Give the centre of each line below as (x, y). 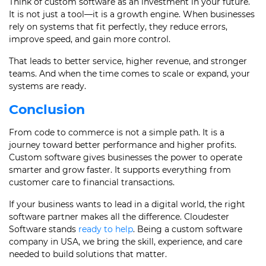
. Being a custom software (188, 229)
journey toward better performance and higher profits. (123, 145)
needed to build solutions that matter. (88, 254)
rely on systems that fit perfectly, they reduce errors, (118, 27)
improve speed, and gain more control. (90, 39)
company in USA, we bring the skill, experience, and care (126, 242)
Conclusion (47, 110)
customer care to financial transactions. (92, 182)
